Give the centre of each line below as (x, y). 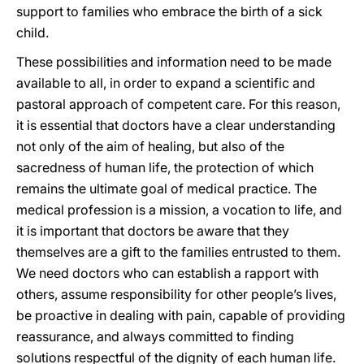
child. (32, 32)
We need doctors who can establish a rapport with (167, 273)
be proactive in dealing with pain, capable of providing (181, 315)
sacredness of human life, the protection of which (165, 167)
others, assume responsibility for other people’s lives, (176, 294)
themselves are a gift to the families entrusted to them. (178, 252)
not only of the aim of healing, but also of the (150, 146)
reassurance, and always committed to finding (155, 336)
